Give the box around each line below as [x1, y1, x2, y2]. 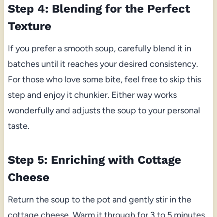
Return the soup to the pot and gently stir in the [7, 194, 191, 205]
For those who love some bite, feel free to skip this [7, 74, 201, 85]
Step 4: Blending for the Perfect [7, 2, 190, 16]
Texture [7, 19, 51, 33]
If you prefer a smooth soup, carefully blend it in [7, 43, 191, 54]
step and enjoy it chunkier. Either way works [7, 90, 177, 101]
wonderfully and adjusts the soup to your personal [7, 105, 200, 116]
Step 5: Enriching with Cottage [7, 153, 181, 167]
